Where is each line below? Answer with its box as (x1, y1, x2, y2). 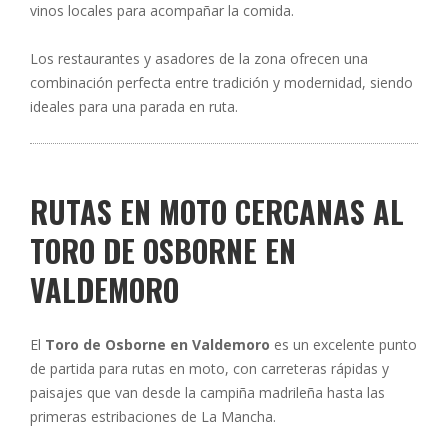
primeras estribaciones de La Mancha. (30, 407, 276, 426)
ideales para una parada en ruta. (30, 97, 238, 116)
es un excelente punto (270, 335, 417, 354)
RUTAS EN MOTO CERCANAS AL (30, 189, 404, 234)
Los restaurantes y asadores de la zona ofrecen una (30, 49, 368, 68)
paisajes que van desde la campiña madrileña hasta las (30, 383, 385, 402)
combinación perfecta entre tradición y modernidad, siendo (30, 73, 413, 92)
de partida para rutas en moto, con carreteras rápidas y (30, 359, 389, 378)
